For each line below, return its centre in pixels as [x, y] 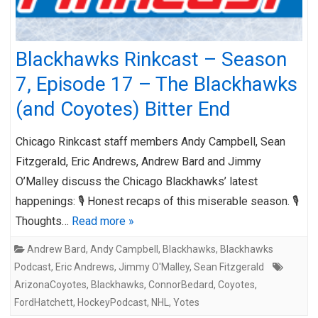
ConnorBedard [181, 284]
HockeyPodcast [112, 302]
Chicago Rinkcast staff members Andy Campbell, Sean [150, 141]
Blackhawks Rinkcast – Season [151, 59]
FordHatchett [44, 302]
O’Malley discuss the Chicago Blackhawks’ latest [137, 181]
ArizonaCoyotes [50, 284]
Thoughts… [44, 221]
